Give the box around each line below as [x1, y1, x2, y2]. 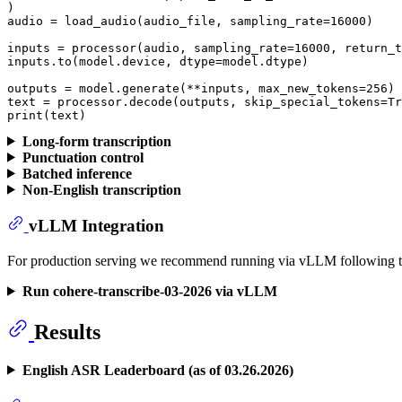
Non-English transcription [22, 181, 181, 197]
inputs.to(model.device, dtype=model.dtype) [7, 54, 309, 68]
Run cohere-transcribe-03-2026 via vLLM [22, 283, 277, 299]
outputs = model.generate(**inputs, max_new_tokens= [7, 81, 366, 95]
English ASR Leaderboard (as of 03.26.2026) [22, 362, 293, 378]
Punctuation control [22, 149, 144, 165]
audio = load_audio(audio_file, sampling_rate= [7, 13, 330, 28]
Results [34, 319, 100, 344]
